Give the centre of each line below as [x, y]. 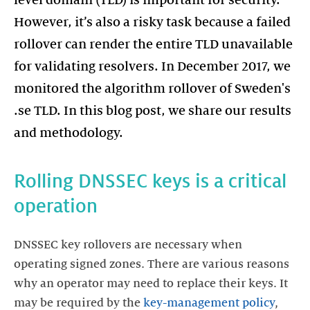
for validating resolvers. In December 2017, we [152, 66]
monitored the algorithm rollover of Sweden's [152, 89]
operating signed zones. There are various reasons [152, 264]
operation [56, 206]
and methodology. [69, 133]
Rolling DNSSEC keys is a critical [150, 181]
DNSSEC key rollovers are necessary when [128, 245]
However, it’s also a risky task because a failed [152, 22]
